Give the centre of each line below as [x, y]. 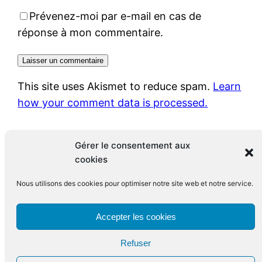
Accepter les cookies [136, 216]
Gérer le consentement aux [132, 145]
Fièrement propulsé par [77, 252]
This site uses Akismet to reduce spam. [116, 86]
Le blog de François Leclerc [86, 215]
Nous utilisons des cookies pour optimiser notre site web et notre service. [135, 183]
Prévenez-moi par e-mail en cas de [116, 16]
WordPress [163, 252]
